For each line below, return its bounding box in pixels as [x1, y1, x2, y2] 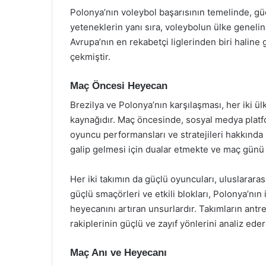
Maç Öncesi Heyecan [70, 80, 167, 91]
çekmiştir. [70, 50, 110, 62]
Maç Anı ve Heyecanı [70, 247, 167, 258]
